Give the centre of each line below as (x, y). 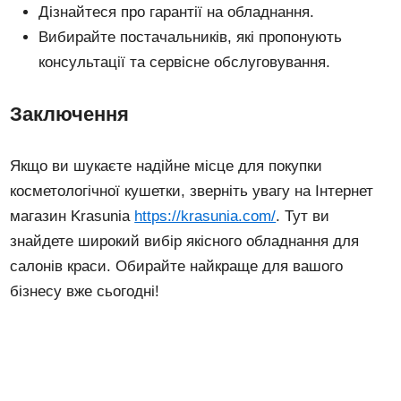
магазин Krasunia (73, 216)
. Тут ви (303, 216)
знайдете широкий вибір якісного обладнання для (185, 241)
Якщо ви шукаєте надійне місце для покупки (166, 166)
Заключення (70, 114)
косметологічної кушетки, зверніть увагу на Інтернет (192, 191)
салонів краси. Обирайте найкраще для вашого (177, 266)
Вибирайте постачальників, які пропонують (191, 37)
